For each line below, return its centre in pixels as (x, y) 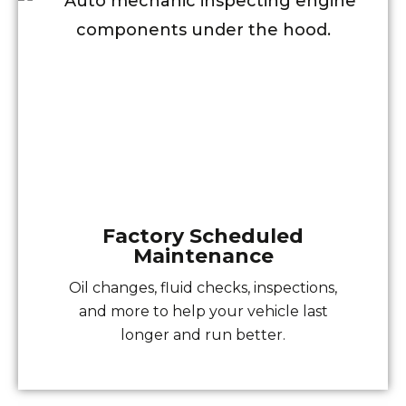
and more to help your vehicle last (203, 312)
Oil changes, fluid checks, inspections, (203, 288)
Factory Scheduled (203, 237)
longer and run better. (203, 335)
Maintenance (203, 256)
